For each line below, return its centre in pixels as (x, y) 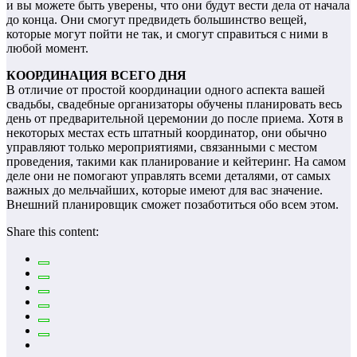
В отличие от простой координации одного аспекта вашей (166, 89)
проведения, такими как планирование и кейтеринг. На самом (176, 161)
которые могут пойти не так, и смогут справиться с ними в (167, 33)
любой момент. (47, 48)
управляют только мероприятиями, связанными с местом (162, 147)
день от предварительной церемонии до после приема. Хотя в (175, 118)
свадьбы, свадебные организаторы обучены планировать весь (174, 104)
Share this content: (53, 231)
